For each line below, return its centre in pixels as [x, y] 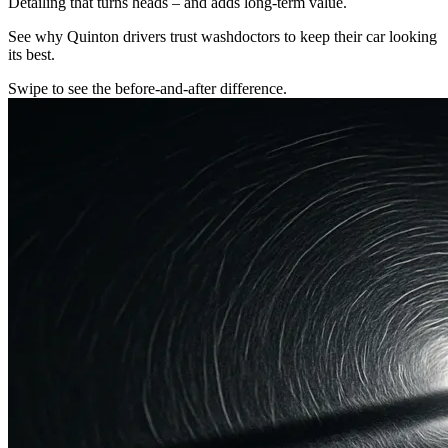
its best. [31, 55]
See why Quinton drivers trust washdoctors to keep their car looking [222, 37]
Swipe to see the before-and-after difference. [147, 89]
